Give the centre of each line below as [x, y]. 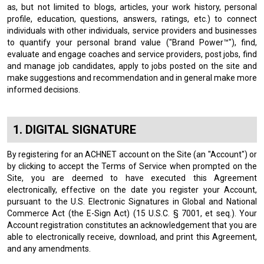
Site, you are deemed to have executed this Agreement [132, 178]
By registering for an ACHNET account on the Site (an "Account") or [132, 154]
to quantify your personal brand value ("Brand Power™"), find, [132, 42]
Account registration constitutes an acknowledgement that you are [132, 225]
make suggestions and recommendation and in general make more [132, 78]
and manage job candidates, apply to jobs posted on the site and [132, 66]
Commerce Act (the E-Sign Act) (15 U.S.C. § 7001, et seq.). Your [132, 213]
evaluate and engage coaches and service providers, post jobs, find [132, 54]
